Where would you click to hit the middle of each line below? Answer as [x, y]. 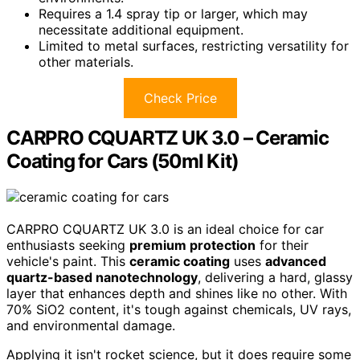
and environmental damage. [91, 326]
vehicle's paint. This [68, 262]
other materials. [86, 62]
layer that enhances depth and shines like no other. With [177, 294]
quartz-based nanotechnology [102, 278]
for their [282, 245]
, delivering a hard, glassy [275, 278]
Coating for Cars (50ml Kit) [123, 162]
